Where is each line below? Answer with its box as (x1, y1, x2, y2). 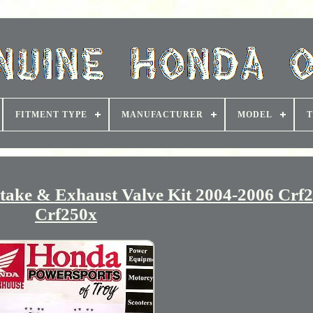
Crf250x (34, 204, 97, 224)
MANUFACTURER (122, 110, 203, 119)
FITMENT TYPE (15, 110, 87, 119)
